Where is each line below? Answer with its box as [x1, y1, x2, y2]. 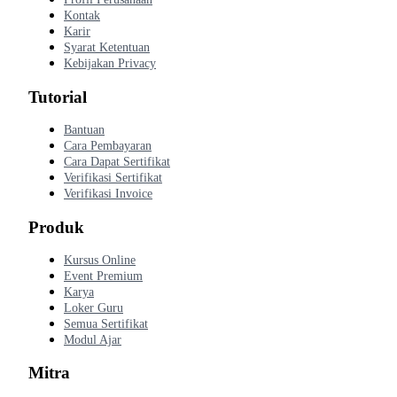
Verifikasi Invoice [64, 186, 152, 200]
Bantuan [64, 122, 105, 136]
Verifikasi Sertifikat [64, 170, 162, 184]
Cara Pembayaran [64, 138, 152, 152]
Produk [28, 217, 84, 237]
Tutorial [28, 87, 87, 106]
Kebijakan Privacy [64, 57, 156, 71]
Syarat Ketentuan [64, 41, 150, 55]
